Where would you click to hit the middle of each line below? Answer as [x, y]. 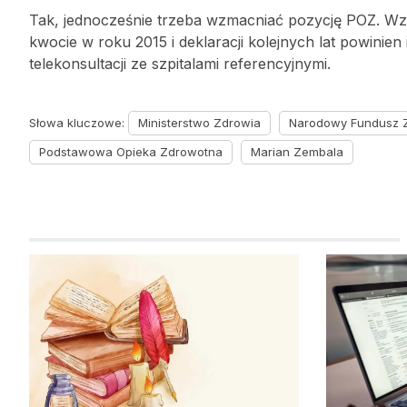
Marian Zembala [297, 152]
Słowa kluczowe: [79, 123]
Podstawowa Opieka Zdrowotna [131, 152]
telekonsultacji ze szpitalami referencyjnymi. [180, 64]
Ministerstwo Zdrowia [199, 123]
